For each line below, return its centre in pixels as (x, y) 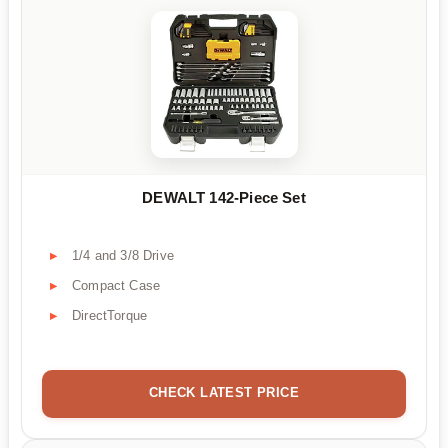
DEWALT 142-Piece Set (224, 198)
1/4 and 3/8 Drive (123, 256)
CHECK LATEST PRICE (224, 393)
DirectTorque (110, 316)
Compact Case (116, 286)
